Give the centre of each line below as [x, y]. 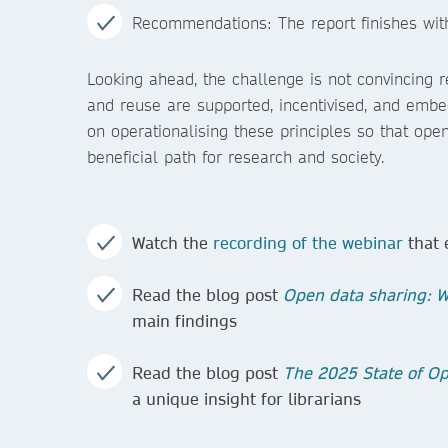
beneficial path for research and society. [235, 156]
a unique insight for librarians [246, 398]
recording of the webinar [308, 242]
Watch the [172, 242]
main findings [184, 320]
